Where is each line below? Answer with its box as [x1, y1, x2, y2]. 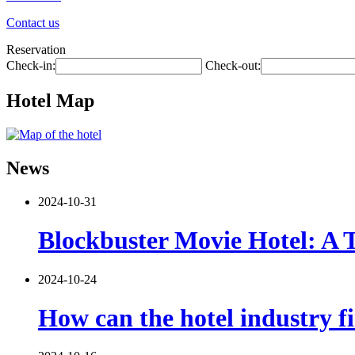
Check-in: [6, 59, 55, 72]
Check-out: [205, 59, 261, 72]
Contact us [6, 16, 59, 29]
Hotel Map [6, 90, 94, 111]
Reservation [6, 43, 66, 56]
